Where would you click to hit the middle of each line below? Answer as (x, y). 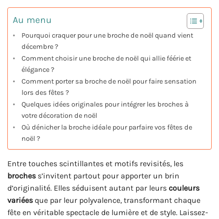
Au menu (32, 20)
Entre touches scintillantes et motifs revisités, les (95, 164)
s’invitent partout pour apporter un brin (108, 176)
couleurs (184, 188)
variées (20, 200)
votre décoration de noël (59, 116)
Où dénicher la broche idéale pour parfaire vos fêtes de (107, 128)
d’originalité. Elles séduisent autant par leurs (88, 188)
